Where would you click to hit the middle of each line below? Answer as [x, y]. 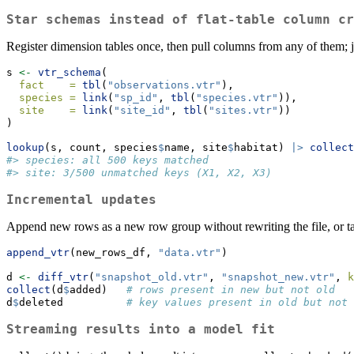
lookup [25, 148]
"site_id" [142, 111]
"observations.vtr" [164, 85]
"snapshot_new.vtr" [278, 277]
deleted [73, 303]
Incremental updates [81, 200]
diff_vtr [63, 277]
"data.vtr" [190, 253]
